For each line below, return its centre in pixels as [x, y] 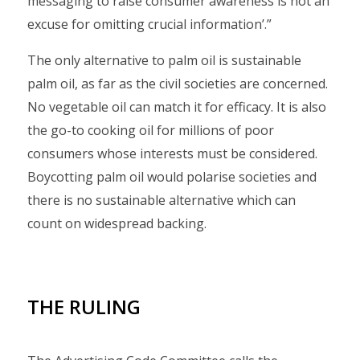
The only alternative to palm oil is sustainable [164, 60]
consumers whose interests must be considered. [172, 153]
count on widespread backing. [117, 223]
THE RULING [84, 307]
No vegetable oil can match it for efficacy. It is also [177, 107]
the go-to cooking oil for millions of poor [151, 130]
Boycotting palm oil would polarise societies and [172, 177]
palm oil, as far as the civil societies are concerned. [178, 84]
